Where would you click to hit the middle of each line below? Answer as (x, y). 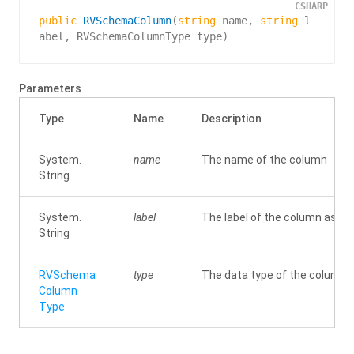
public (58, 21)
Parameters (50, 88)
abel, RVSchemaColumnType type (130, 36)
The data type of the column (274, 275)
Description (232, 119)
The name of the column (264, 160)
